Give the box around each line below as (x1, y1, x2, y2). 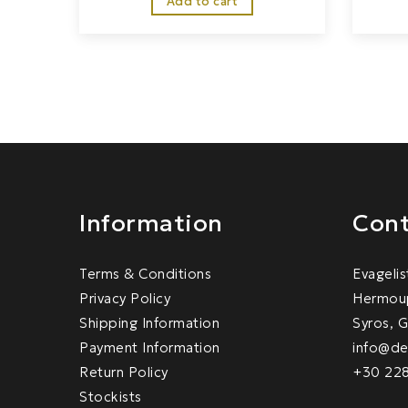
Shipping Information (79, 314, 219, 331)
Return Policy (79, 363, 168, 381)
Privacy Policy (79, 290, 170, 307)
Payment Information (79, 339, 220, 356)
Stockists (79, 388, 142, 405)
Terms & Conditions (79, 265, 211, 282)
